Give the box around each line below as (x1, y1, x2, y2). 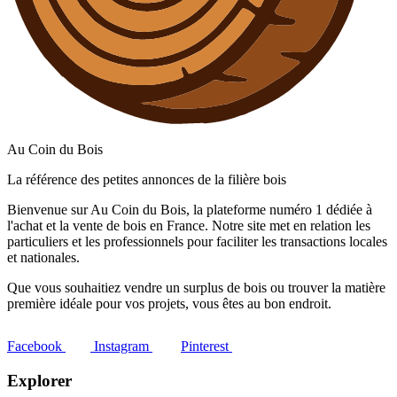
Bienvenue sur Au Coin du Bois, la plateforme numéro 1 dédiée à (7, 202, 372, 218)
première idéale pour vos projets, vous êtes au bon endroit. (7, 296, 331, 312)
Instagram (94, 339, 149, 354)
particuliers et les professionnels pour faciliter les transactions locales (7, 234, 387, 250)
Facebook (7, 339, 62, 354)
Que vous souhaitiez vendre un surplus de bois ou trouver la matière (7, 280, 385, 296)
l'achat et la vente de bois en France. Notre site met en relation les (7, 218, 370, 234)
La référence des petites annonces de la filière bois (7, 172, 286, 188)
